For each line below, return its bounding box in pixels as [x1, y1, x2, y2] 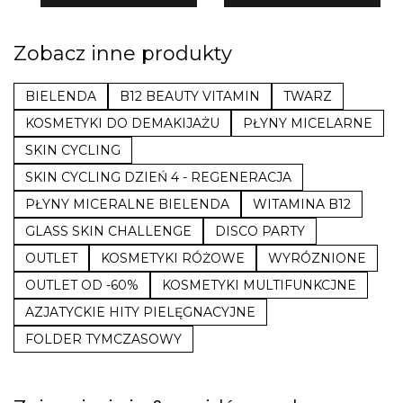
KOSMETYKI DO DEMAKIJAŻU [25, 115, 219, 132]
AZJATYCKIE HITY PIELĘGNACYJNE [25, 304, 255, 321]
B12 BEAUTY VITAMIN [120, 88, 260, 105]
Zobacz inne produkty [13, 41, 232, 67]
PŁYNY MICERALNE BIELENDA [25, 196, 229, 213]
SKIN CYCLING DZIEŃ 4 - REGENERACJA [25, 169, 291, 186]
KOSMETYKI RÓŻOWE [101, 250, 245, 267]
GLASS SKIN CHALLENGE [25, 223, 192, 240]
